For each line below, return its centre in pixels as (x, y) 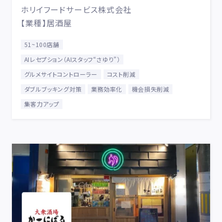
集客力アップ (42, 104)
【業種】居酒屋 (46, 23)
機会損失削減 (150, 89)
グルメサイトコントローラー (61, 74)
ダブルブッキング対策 (53, 89)
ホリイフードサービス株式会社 (76, 9)
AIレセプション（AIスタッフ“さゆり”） (72, 59)
